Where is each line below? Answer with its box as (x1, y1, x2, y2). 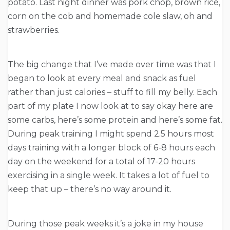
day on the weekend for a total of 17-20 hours (8, 157, 195, 167)
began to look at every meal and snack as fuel (8, 73, 196, 84)
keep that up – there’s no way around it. (8, 184, 171, 195)
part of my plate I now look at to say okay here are (8, 101, 213, 111)
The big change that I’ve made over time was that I (8, 60, 216, 70)
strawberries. (8, 25, 60, 35)
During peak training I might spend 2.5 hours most (8, 129, 214, 139)
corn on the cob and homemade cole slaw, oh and (8, 11, 213, 22)
